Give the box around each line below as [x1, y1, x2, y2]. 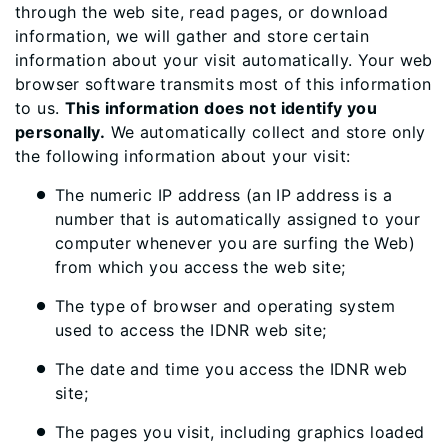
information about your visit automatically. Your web [15, 50, 433, 70]
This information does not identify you [64, 98, 378, 118]
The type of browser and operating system [55, 296, 396, 316]
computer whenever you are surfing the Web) [55, 233, 415, 253]
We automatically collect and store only [105, 122, 426, 142]
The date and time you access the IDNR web [55, 359, 408, 379]
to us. [15, 98, 65, 118]
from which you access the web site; [55, 257, 346, 277]
